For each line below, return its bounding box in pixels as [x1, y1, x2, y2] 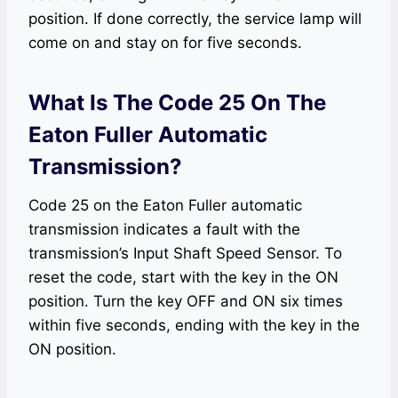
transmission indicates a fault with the [28, 220, 300, 239]
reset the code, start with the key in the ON [28, 268, 338, 287]
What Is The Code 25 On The [28, 90, 326, 116]
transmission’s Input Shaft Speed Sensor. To [28, 244, 342, 263]
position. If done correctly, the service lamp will [28, 10, 362, 28]
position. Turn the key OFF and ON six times [28, 292, 343, 311]
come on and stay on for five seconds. [28, 34, 302, 52]
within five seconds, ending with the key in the [28, 316, 360, 335]
